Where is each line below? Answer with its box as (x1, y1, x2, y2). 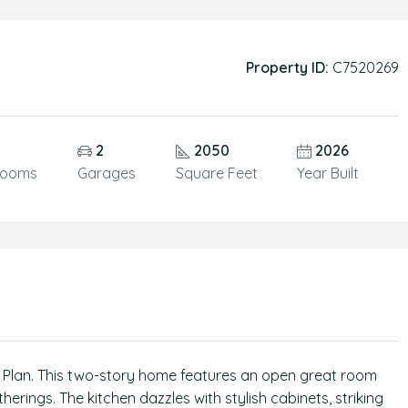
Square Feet (175, 164, 258, 182)
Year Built (297, 164, 360, 182)
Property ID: (245, 58, 329, 76)
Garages (76, 164, 136, 182)
